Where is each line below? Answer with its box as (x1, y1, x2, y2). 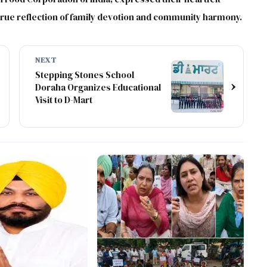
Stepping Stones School (35, 69, 135, 82)
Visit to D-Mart (35, 94, 93, 107)
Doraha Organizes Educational (35, 81, 162, 94)
